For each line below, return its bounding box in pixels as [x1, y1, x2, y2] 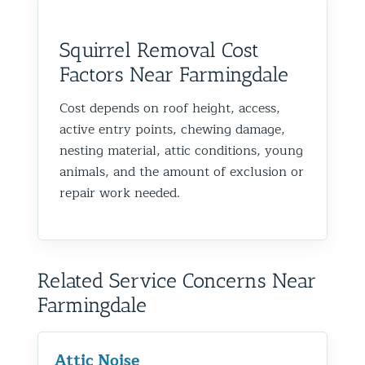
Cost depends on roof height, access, [59, 97, 280, 119]
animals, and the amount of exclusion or [59, 161, 304, 182]
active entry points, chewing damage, [59, 118, 285, 140]
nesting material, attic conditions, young [59, 139, 303, 161]
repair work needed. [59, 182, 180, 204]
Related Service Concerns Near [37, 267, 316, 292]
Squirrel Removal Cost [59, 37, 259, 62]
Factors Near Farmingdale [59, 61, 288, 86]
